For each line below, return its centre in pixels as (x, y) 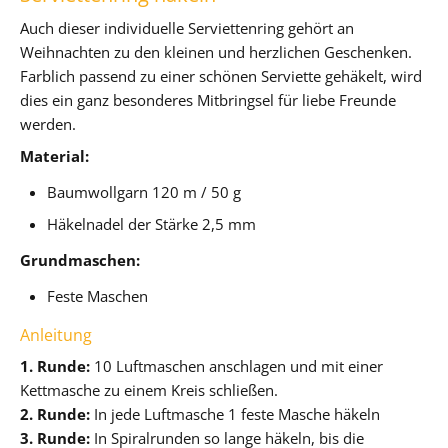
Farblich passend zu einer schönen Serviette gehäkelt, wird (221, 75)
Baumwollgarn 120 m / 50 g (144, 191)
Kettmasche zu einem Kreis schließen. (149, 389)
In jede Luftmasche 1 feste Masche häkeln (235, 413)
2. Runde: (55, 413)
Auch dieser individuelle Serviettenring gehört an (187, 27)
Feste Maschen (98, 295)
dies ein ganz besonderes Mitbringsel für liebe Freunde (208, 99)
